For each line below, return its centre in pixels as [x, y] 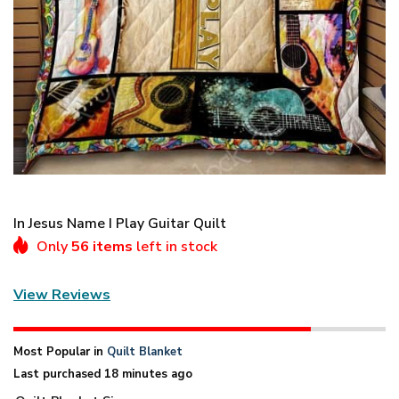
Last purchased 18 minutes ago [103, 374]
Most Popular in [60, 351]
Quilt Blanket [145, 351]
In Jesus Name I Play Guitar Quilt [120, 223]
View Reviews [62, 295]
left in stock [175, 246]
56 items [102, 246]
